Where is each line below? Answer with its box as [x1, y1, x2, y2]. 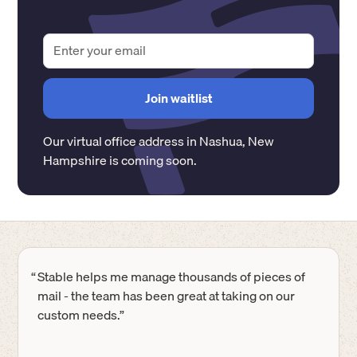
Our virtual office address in [43, 130, 200, 151]
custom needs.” [37, 304, 125, 325]
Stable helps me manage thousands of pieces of [37, 265, 306, 287]
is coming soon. [107, 149, 198, 171]
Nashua [199, 130, 243, 151]
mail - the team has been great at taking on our [37, 284, 296, 306]
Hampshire [43, 149, 108, 171]
